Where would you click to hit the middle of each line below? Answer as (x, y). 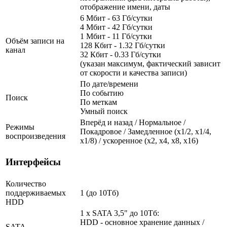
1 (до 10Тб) (99, 193)
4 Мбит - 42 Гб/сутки (116, 27)
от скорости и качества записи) (134, 72)
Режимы (20, 127)
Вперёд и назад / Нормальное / (133, 122)
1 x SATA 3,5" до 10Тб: (120, 213)
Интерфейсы (33, 162)
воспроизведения (35, 136)
